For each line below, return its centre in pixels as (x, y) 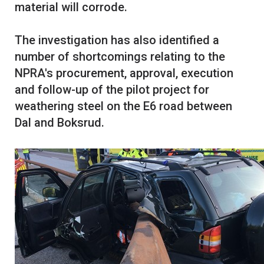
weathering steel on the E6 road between (123, 106)
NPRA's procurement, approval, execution (124, 73)
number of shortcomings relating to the (120, 57)
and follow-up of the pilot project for (112, 90)
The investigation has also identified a (117, 40)
